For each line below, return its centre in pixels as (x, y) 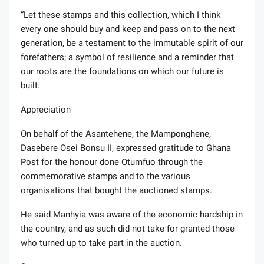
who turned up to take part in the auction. (101, 243)
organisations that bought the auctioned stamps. (116, 191)
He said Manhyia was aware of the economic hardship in (132, 215)
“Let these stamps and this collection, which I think (121, 15)
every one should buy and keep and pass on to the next (128, 29)
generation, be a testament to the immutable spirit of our (132, 43)
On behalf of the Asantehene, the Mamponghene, (116, 134)
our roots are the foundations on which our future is (122, 72)
